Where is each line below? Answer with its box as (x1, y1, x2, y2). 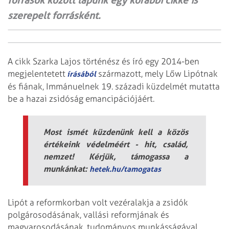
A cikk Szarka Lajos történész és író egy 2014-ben (8, 56, 199, 67)
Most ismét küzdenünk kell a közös (43, 126, 188, 137)
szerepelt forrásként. (8, 10, 103, 22)
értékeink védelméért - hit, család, (43, 139, 188, 149)
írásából (65, 69, 96, 79)
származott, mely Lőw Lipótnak (96, 68, 218, 79)
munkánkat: (43, 163, 89, 174)
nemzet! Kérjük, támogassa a (43, 151, 188, 162)
